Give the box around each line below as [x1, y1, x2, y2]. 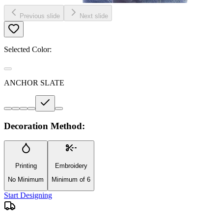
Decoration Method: [4, 120, 85, 131]
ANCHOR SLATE [4, 78, 64, 87]
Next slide [80, 12, 108, 20]
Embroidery [55, 162, 87, 169]
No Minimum [8, 175, 44, 183]
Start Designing [4, 191, 52, 200]
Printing [15, 162, 37, 169]
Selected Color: [4, 45, 52, 54]
